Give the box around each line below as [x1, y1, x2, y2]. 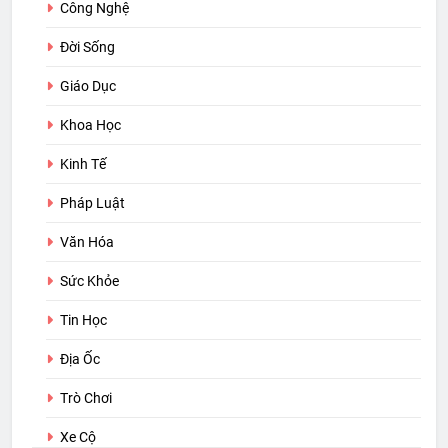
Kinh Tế [60, 156, 106, 173]
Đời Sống [60, 39, 115, 56]
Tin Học [60, 312, 107, 329]
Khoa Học [60, 117, 121, 134]
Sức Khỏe [60, 273, 119, 290]
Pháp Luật [60, 195, 125, 212]
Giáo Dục [60, 78, 116, 95]
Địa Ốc [60, 351, 100, 368]
